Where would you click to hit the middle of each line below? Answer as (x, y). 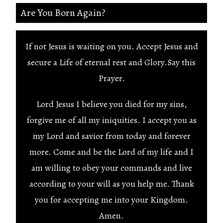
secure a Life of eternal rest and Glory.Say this (111, 62)
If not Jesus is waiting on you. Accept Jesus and (111, 46)
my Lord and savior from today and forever (111, 136)
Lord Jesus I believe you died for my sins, (111, 104)
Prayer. (111, 78)
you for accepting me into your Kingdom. (111, 200)
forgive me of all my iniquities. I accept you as (111, 120)
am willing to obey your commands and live (111, 168)
